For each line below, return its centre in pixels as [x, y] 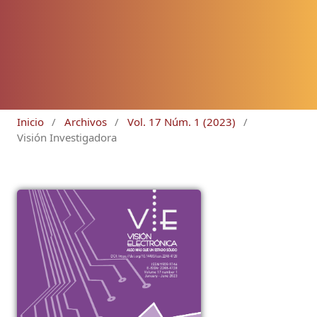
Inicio [30, 121]
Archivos [85, 121]
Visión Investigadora [67, 137]
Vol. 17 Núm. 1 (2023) [181, 121]
